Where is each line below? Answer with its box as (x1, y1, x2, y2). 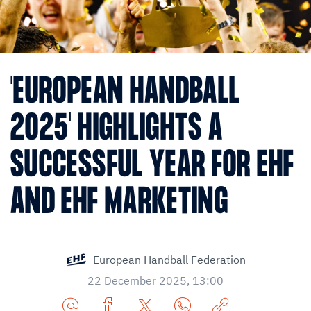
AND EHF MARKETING (10, 183, 229, 224)
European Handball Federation (93, 253, 246, 267)
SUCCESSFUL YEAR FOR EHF (10, 146, 295, 187)
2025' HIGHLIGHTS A (10, 110, 224, 150)
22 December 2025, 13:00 (87, 274, 224, 288)
